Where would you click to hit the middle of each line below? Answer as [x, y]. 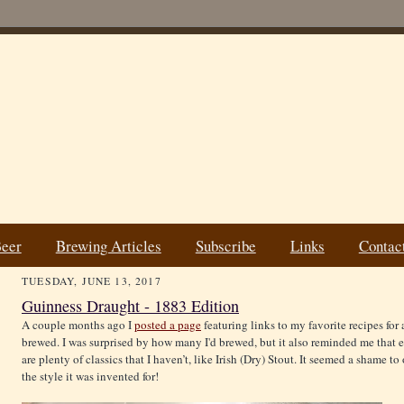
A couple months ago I [78, 325]
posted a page [168, 325]
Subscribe [225, 245]
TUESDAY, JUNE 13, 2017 [92, 281]
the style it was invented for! [90, 376]
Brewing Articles [108, 245]
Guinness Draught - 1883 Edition [130, 306]
